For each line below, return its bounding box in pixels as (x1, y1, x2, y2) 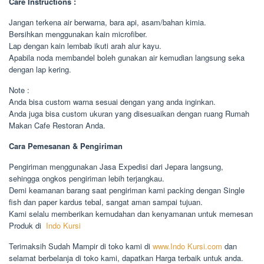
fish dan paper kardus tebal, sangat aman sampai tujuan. (9, 196, 203, 208)
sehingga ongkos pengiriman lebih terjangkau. (9, 173, 164, 184)
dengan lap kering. (9, 64, 71, 75)
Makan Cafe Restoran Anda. (9, 120, 105, 131)
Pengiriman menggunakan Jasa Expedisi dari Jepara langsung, (9, 161, 223, 173)
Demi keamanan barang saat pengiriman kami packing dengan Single (9, 184, 245, 196)
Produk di (9, 220, 46, 232)
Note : (9, 84, 29, 96)
